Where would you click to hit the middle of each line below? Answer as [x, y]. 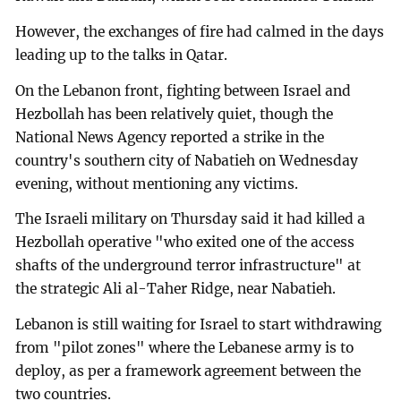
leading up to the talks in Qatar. [122, 55]
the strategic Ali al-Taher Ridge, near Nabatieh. [176, 289]
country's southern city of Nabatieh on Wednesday [187, 160]
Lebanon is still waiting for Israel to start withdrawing [199, 325]
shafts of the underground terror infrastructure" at [188, 266]
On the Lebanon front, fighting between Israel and [183, 90]
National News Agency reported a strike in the [170, 137]
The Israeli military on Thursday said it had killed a [191, 219]
